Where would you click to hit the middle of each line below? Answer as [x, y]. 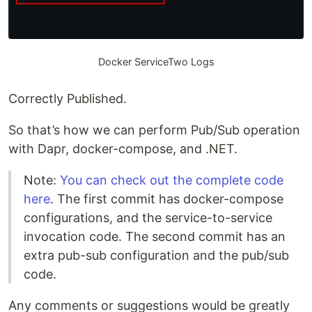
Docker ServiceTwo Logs [156, 62]
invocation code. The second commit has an [155, 237]
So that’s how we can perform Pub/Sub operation [154, 130]
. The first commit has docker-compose [167, 199]
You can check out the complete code [172, 180]
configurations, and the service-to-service [148, 218]
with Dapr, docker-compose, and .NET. [123, 149]
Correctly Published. [68, 99]
